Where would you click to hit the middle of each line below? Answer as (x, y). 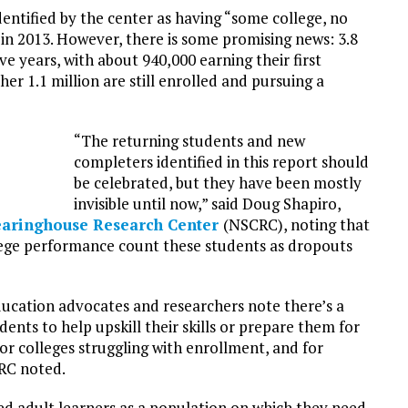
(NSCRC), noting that (296, 224)
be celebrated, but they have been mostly (218, 182)
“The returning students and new (189, 140)
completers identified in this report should (221, 161)
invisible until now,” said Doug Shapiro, (207, 203)
